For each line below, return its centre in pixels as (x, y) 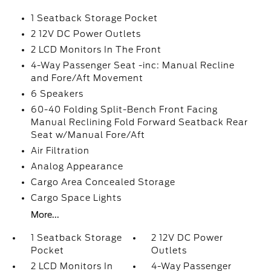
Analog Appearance (77, 166)
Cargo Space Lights (76, 198)
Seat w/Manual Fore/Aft (88, 135)
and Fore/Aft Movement (87, 78)
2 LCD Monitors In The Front (96, 50)
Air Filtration (60, 151)
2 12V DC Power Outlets (86, 34)
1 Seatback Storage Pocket (94, 18)
